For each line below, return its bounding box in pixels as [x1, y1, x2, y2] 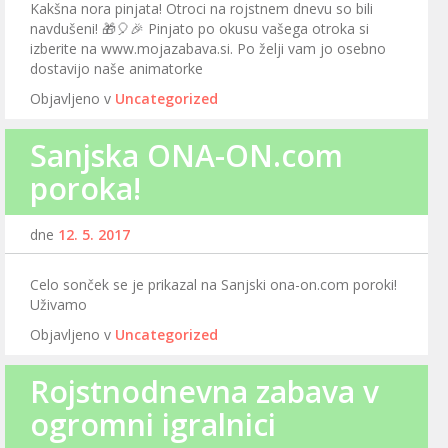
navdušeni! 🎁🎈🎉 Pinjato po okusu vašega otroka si [30, 19, 369, 39]
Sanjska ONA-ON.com [30, 135, 343, 177]
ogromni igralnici [30, 404, 276, 446]
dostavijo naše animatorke [30, 59, 203, 79]
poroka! [30, 168, 141, 210]
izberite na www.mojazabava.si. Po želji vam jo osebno [30, 39, 386, 59]
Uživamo [30, 295, 87, 315]
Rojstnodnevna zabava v [30, 371, 379, 413]
